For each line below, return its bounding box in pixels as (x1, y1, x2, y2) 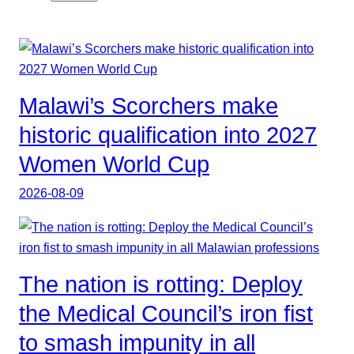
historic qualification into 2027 (19, 122, 317, 149)
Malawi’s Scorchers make (19, 93, 278, 119)
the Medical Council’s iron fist (19, 300, 313, 326)
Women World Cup (19, 152, 209, 178)
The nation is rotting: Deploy (19, 271, 303, 297)
